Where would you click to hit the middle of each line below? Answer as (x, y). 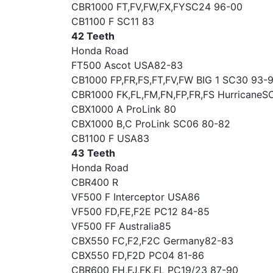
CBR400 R (95, 182)
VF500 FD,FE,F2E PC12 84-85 (140, 211)
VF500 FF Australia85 (121, 226)
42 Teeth (93, 36)
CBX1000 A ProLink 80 (124, 109)
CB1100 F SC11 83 (113, 21)
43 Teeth (93, 153)
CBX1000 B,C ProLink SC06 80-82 (151, 124)
